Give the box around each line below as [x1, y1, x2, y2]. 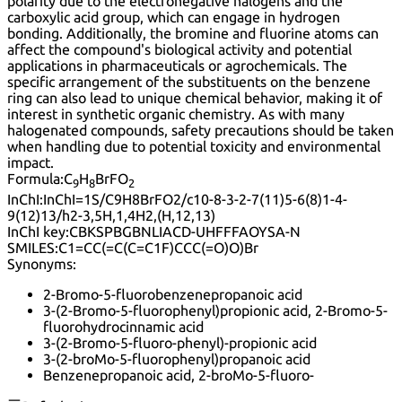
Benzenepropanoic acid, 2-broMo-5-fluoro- [43, 366, 314, 383]
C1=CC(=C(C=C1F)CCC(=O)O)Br [58, 239, 258, 256]
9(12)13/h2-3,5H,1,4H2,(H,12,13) [7, 206, 215, 223]
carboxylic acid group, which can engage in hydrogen [7, 9, 340, 26]
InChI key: [7, 223, 69, 240]
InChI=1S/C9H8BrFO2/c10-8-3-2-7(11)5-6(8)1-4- [43, 190, 347, 207]
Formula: [7, 170, 64, 188]
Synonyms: [7, 255, 76, 272]
